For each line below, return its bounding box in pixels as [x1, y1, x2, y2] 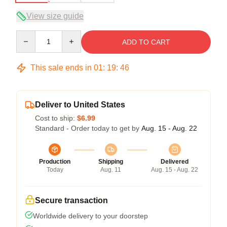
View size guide [26, 11, 84, 20]
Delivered [161, 158, 188, 165]
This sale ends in [28, 63, 94, 72]
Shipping [98, 158, 123, 165]
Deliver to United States [35, 100, 125, 109]
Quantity [16, 30, 43, 39]
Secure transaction [35, 196, 108, 205]
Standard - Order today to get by [35, 124, 141, 132]
